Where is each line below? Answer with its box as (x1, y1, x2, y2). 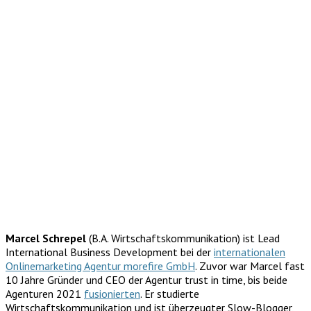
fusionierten (84, 286, 140, 301)
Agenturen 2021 (6, 286, 84, 301)
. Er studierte (140, 286, 199, 301)
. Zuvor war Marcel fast (195, 258, 305, 273)
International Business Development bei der (6, 244, 214, 259)
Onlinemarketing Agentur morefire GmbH (6, 258, 195, 273)
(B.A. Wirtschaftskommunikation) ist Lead (86, 230, 280, 245)
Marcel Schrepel (6, 230, 86, 245)
